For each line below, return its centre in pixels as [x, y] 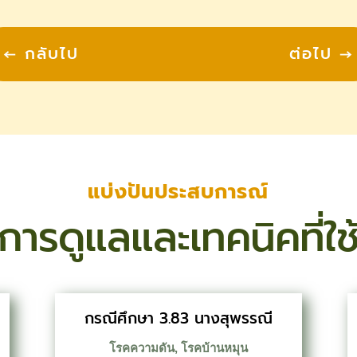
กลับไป [52, 53]
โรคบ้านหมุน [214, 348]
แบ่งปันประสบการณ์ [178, 192]
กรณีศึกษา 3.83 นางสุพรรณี [178, 319]
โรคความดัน [141, 348]
